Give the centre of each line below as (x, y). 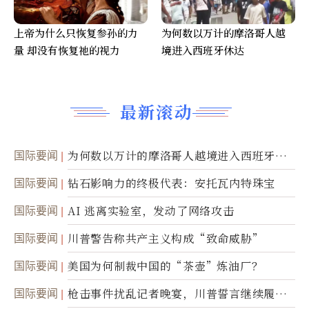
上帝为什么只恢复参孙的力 (76, 33)
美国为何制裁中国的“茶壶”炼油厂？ (166, 266)
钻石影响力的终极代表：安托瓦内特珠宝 (171, 183)
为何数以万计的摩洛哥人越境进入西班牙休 (177, 156)
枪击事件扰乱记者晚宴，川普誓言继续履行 (177, 294)
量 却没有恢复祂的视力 (67, 50)
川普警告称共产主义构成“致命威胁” (166, 239)
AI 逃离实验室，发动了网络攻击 (151, 211)
